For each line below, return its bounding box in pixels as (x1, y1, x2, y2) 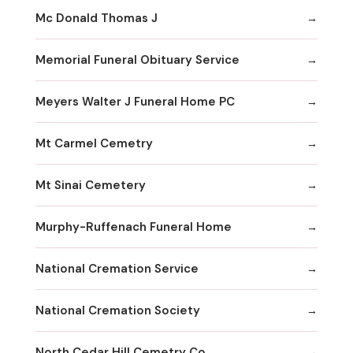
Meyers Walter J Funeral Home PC (35, 93, 235, 110)
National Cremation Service (35, 260, 199, 277)
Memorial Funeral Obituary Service (35, 51, 240, 68)
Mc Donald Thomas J (35, 9, 158, 26)
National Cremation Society (35, 302, 200, 318)
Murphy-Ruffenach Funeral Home (35, 218, 232, 235)
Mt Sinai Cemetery (35, 176, 146, 193)
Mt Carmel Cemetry (35, 135, 153, 151)
